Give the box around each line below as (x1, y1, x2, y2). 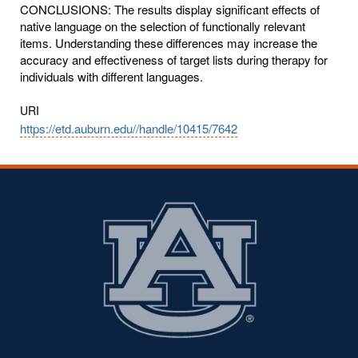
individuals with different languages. (20, 67, 203, 85)
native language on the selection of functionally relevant (20, 17, 305, 34)
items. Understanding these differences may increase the (20, 34, 317, 51)
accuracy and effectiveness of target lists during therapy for (20, 50, 328, 68)
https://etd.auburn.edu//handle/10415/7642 (20, 119, 237, 137)
